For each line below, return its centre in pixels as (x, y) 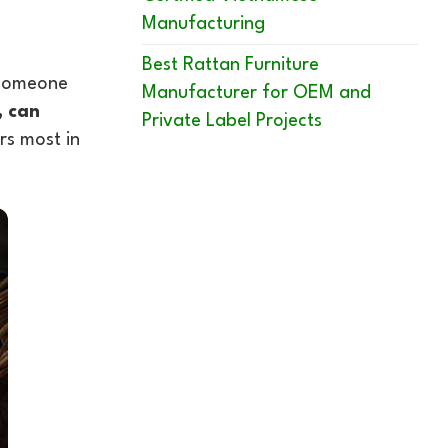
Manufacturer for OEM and (256, 93)
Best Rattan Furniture (230, 65)
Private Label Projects (232, 121)
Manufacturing (203, 24)
